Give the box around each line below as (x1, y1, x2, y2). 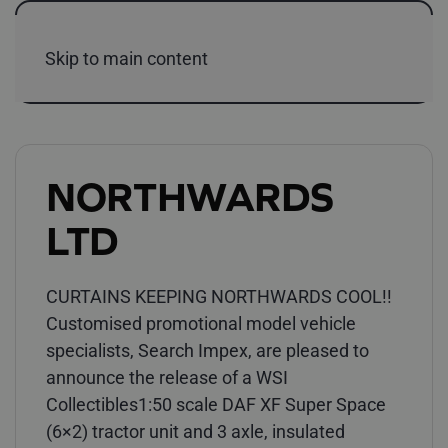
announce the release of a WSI (46, 367, 288, 388)
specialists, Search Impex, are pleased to (46, 340, 369, 361)
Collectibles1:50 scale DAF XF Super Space (46, 394, 386, 415)
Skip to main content (45, 48, 208, 69)
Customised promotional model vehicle (46, 313, 356, 334)
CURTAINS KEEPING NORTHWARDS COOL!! (46, 286, 392, 307)
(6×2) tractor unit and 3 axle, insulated (46, 421, 345, 442)
